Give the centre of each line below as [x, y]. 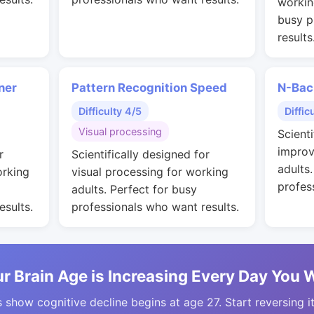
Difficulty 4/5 [110, 111]
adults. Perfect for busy [134, 189]
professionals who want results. [155, 207]
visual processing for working [150, 172]
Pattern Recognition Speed [149, 88]
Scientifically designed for [141, 154]
